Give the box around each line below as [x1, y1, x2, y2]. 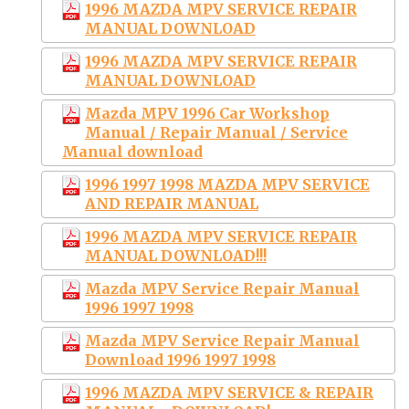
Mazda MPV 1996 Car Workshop [85, 103, 330, 122]
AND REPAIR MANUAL [85, 194, 258, 213]
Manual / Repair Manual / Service [85, 122, 348, 142]
